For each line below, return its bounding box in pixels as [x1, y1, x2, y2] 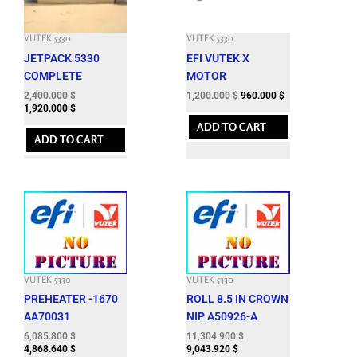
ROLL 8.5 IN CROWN [186, 292, 288, 306]
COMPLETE [24, 69, 82, 82]
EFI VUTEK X [186, 51, 249, 65]
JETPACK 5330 [24, 51, 100, 65]
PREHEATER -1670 [24, 292, 118, 306]
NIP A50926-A [186, 310, 257, 324]
